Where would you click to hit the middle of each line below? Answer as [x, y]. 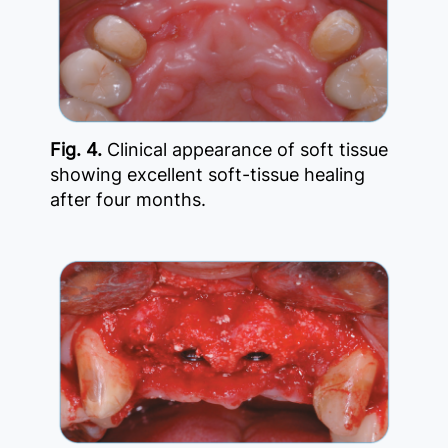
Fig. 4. [78, 150]
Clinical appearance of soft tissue [247, 150]
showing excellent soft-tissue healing [207, 175]
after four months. [128, 200]
